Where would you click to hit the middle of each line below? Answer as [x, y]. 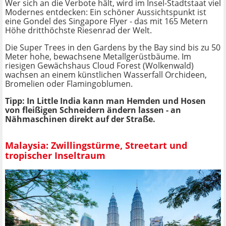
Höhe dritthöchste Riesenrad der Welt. [78, 30]
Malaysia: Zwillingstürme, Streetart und [96, 146]
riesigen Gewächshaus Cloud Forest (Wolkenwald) [99, 65]
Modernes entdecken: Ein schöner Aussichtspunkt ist [106, 12]
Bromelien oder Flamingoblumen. [69, 83]
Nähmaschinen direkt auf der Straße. [80, 119]
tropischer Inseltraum [55, 156]
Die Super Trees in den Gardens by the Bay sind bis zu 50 [113, 47]
